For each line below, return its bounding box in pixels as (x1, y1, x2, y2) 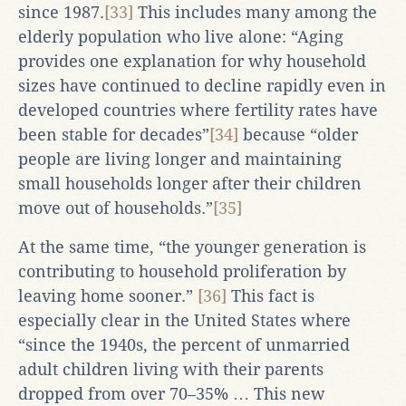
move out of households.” (18, 198, 213, 217)
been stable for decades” (18, 124, 209, 144)
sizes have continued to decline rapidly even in (18, 75, 386, 95)
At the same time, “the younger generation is (18, 237, 366, 256)
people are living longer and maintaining (18, 149, 342, 169)
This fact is (227, 285, 314, 305)
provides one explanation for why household (18, 51, 366, 71)
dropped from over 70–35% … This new (18, 383, 325, 403)
